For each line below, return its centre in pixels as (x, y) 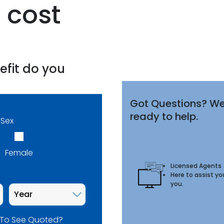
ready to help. (164, 116)
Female (19, 153)
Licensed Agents (196, 166)
